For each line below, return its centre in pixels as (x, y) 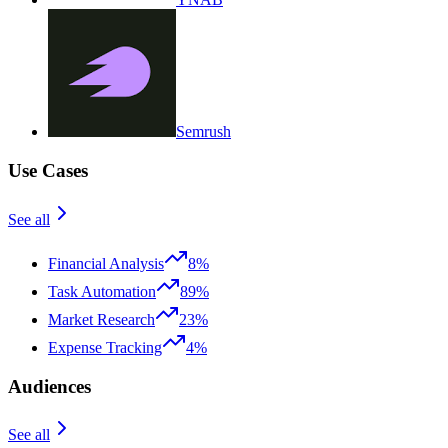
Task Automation (102, 291)
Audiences (49, 386)
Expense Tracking (105, 347)
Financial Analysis (106, 263)
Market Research (101, 319)
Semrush (203, 132)
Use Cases (48, 171)
